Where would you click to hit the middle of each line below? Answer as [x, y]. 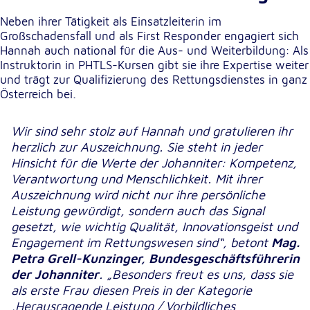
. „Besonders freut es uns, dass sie [196, 274]
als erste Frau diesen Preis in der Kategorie [131, 290]
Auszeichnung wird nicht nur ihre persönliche [138, 195]
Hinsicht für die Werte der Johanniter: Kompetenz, [154, 163]
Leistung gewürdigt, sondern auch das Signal [138, 211]
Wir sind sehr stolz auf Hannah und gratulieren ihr [152, 131]
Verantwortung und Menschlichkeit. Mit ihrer [137, 179]
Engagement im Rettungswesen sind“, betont [141, 243]
